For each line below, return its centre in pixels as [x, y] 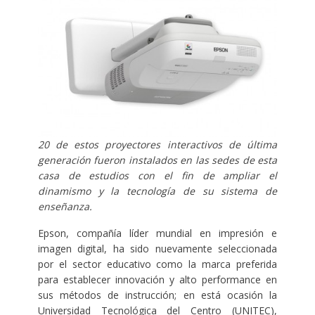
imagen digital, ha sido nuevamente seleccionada [157, 248]
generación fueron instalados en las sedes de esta [157, 160]
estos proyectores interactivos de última [176, 144]
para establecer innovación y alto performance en [157, 279]
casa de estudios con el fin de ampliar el [157, 175]
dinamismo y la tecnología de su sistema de [157, 191]
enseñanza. [65, 206]
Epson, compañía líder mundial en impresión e [157, 233]
